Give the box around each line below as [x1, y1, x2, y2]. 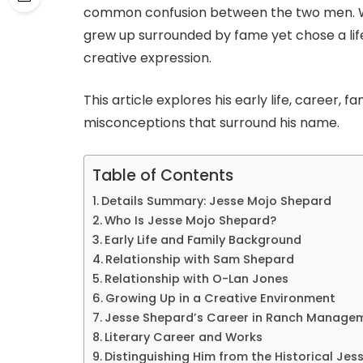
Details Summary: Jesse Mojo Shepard [100, 192, 331, 209]
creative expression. [83, 48, 211, 67]
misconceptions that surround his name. [83, 113, 340, 133]
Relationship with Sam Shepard [105, 250, 294, 267]
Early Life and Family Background [104, 231, 301, 248]
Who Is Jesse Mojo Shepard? [104, 211, 280, 228]
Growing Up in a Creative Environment [105, 289, 335, 306]
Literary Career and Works [104, 328, 263, 345]
